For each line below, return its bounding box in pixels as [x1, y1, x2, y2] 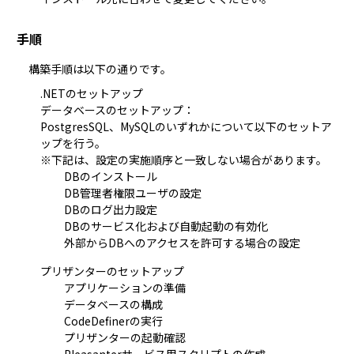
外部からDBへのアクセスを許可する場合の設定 [63, 235, 300, 250]
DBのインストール [63, 168, 157, 184]
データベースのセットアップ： [40, 102, 194, 118]
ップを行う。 [40, 135, 106, 151]
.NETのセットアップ [40, 85, 143, 101]
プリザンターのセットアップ [40, 263, 184, 279]
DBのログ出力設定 [63, 201, 157, 217]
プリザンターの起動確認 [63, 330, 186, 345]
